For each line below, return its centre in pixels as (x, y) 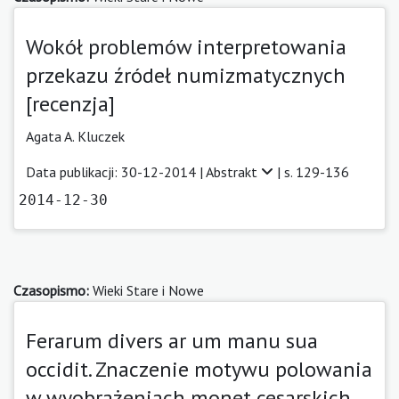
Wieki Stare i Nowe (147, 290)
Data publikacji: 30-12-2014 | (116, 171)
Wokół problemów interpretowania (186, 46)
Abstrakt (233, 171)
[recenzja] (70, 103)
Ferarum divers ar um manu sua (172, 340)
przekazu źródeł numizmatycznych (186, 75)
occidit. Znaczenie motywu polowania (199, 369)
